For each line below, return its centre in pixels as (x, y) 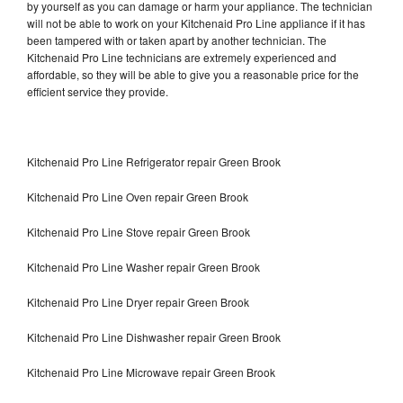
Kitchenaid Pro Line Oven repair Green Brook (138, 196)
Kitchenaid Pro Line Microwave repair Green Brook (151, 372)
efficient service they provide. (99, 91)
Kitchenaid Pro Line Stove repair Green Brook (139, 231)
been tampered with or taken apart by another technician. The (177, 40)
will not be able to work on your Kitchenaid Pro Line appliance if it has (196, 22)
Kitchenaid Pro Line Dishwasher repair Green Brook (155, 336)
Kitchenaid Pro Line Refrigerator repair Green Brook (154, 161)
